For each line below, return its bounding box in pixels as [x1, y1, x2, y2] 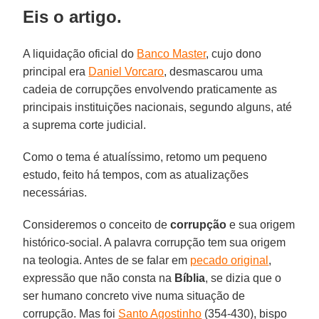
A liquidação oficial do [23, 47, 137, 60]
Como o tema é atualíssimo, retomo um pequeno [23, 150, 268, 163]
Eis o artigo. [23, 6, 122, 26]
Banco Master [137, 47, 206, 60]
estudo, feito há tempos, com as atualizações [23, 168, 249, 181]
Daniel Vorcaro [88, 65, 164, 78]
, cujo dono [206, 47, 262, 60]
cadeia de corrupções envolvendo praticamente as [23, 83, 278, 95]
